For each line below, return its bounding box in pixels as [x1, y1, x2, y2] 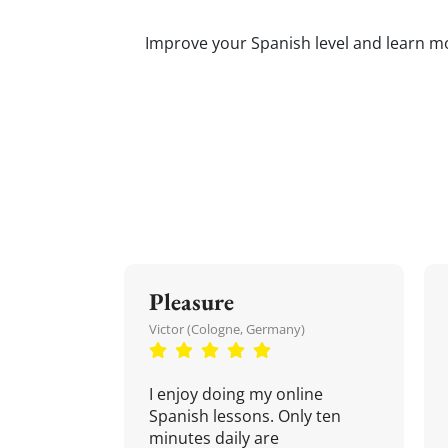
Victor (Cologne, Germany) [149, 320, 305, 338]
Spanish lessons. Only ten [149, 405, 341, 427]
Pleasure [149, 286, 234, 317]
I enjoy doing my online [149, 383, 323, 405]
